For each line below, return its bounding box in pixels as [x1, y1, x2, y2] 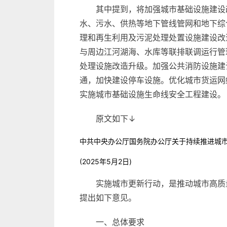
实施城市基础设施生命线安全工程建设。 [80, 89, 225, 99]
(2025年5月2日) [80, 157, 132, 166]
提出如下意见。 [80, 193, 136, 203]
